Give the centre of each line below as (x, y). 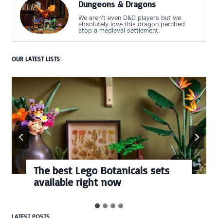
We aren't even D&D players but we (130, 18)
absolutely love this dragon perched (132, 24)
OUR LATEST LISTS (36, 59)
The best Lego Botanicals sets (101, 170)
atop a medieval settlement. (119, 30)
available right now (77, 182)
